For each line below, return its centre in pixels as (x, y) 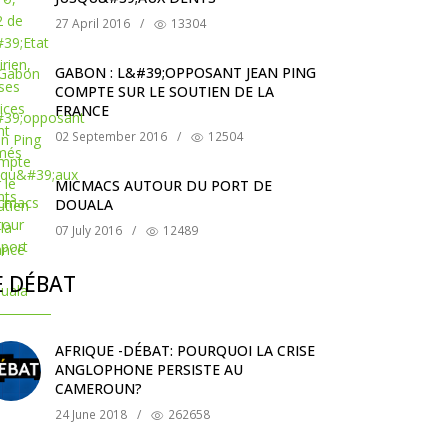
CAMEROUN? (98, 388)
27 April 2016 (92, 23)
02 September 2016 (111, 136)
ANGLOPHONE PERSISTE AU (149, 369)
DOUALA (84, 204)
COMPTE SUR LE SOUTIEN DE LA (164, 91)
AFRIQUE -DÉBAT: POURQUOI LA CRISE (185, 350)
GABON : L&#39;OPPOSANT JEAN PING (185, 72)
